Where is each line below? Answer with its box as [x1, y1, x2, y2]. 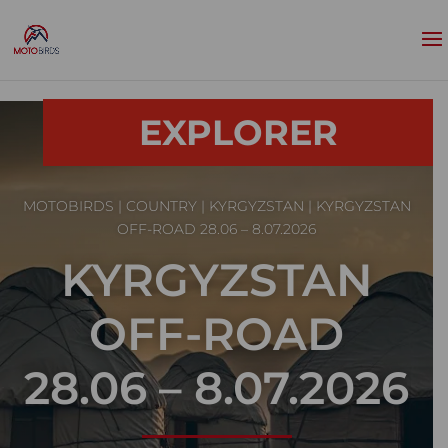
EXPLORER [138, 111, 338, 154]
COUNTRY [125, 196, 197, 215]
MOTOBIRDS [22, 196, 114, 215]
